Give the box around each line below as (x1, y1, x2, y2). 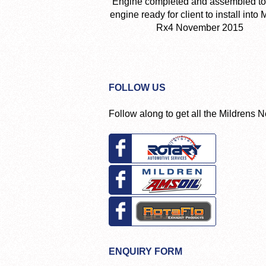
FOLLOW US (109, 82, 166, 93)
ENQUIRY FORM (109, 246, 182, 257)
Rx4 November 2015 (156, 22, 243, 33)
